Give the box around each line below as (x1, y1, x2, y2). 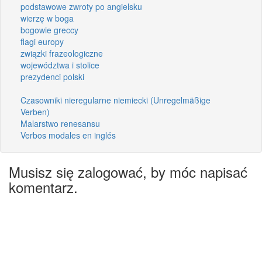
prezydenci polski (20, 70, 84, 82)
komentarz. (9, 176, 78, 197)
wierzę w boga (20, 12, 74, 24)
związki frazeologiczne (20, 47, 103, 59)
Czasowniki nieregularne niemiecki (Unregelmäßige (20, 94, 211, 106)
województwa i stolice (20, 58, 99, 71)
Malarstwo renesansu (20, 117, 100, 129)
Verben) (20, 105, 50, 118)
